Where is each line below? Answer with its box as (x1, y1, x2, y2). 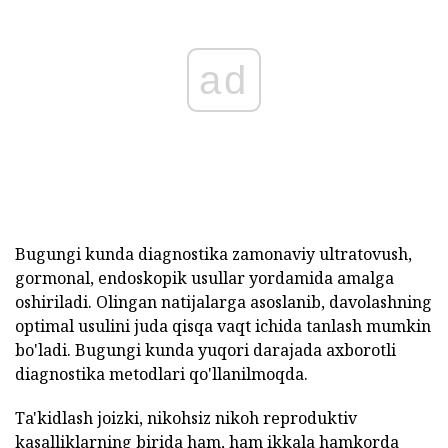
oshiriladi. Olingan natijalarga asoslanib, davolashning (15, 291, 432, 313)
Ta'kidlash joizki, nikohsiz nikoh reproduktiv (15, 407, 357, 429)
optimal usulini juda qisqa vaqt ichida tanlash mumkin (15, 315, 431, 337)
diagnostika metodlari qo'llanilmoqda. (15, 363, 308, 385)
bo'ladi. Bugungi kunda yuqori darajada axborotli (15, 339, 396, 361)
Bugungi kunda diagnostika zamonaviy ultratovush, (15, 243, 412, 265)
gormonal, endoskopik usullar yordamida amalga (15, 267, 394, 289)
